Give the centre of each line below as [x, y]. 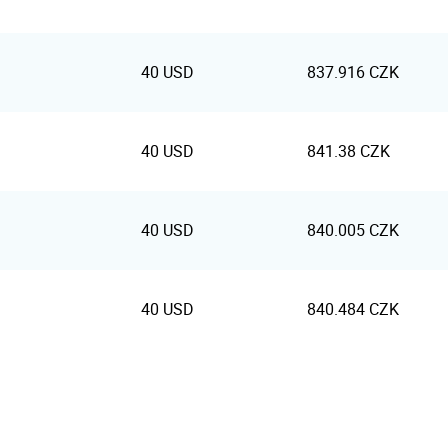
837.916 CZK [353, 72]
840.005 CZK [353, 230]
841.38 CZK [348, 151]
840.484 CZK [353, 309]
